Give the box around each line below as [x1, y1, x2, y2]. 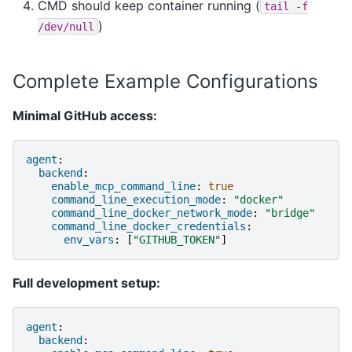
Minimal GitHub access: [13, 107, 157, 123]
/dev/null [38, 20, 94, 33]
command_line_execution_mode [51, 192, 221, 206]
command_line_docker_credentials [51, 219, 246, 233]
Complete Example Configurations [13, 69, 318, 93]
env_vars [64, 233, 114, 246]
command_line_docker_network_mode [51, 206, 252, 219]
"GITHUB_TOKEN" [133, 233, 221, 246]
